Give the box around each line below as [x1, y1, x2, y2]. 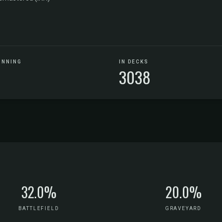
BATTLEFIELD [18, 206, 59, 211]
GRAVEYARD [165, 206, 202, 211]
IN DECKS [119, 59, 149, 64]
